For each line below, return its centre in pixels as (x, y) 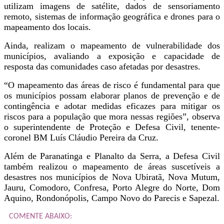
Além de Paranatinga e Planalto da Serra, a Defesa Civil (112, 156)
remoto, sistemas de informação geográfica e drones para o (112, 16)
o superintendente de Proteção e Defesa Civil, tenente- (112, 127)
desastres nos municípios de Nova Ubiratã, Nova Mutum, (112, 177)
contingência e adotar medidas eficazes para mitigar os (112, 106)
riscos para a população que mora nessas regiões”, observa (112, 116)
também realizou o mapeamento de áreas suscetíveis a (112, 166)
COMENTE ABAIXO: (40, 216)
